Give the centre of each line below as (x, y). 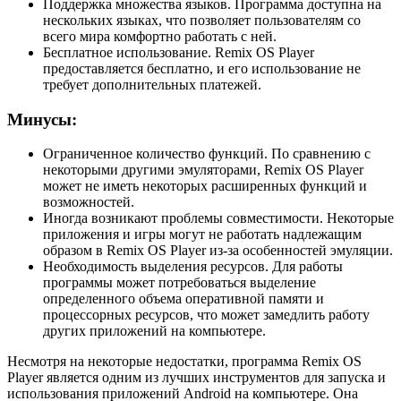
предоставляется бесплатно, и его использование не (202, 68)
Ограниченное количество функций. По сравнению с (207, 154)
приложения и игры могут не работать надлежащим (202, 235)
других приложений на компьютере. (154, 331)
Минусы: (42, 119)
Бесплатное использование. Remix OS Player (179, 52)
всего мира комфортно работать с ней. (160, 36)
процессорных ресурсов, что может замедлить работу (206, 315)
